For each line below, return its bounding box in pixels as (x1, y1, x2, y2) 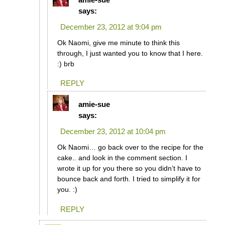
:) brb (57, 59, 74, 68)
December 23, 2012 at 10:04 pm (60, 127, 166, 136)
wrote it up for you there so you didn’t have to (57, 164, 201, 173)
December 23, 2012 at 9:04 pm (60, 22, 162, 31)
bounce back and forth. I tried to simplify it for (57, 175, 200, 183)
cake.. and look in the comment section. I (57, 154, 187, 162)
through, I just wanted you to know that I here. (57, 49, 203, 57)
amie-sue (78, 100, 110, 109)
